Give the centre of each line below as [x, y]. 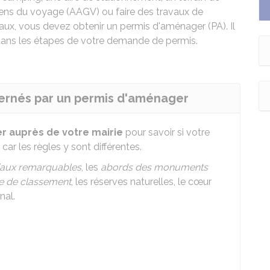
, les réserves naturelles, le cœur [141, 182]
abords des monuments [154, 167]
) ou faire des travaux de [150, 12]
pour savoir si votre [166, 132]
